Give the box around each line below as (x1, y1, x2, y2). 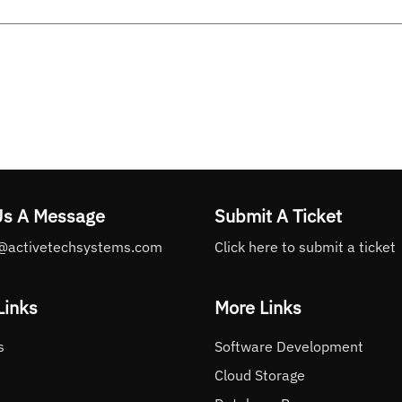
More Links (214, 295, 301, 320)
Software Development (214, 337, 363, 356)
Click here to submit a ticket (214, 238, 396, 256)
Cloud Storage (214, 366, 305, 385)
